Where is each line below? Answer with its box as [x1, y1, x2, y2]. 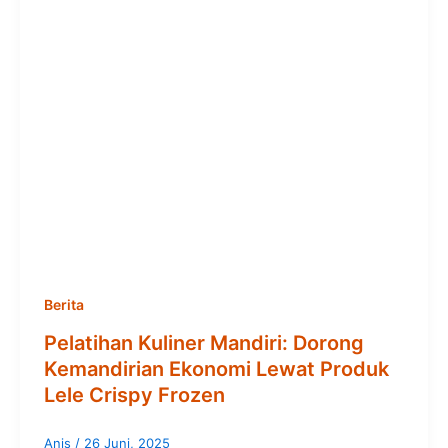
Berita [44, 295, 84, 313]
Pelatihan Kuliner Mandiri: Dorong [44, 330, 364, 355]
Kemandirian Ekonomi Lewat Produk [44, 356, 389, 381]
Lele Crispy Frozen [44, 382, 225, 407]
